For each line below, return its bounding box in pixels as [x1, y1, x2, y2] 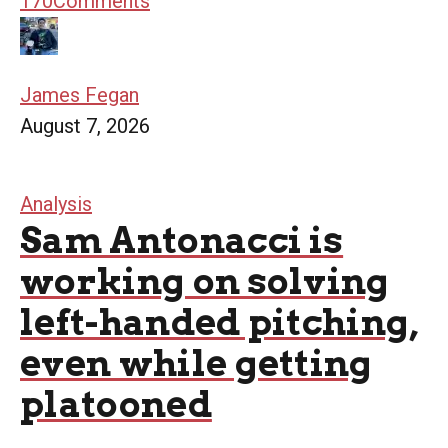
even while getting [20, 340, 373, 385]
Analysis [20, 191, 92, 216]
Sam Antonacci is [20, 217, 344, 262]
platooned [20, 381, 212, 426]
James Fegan [20, 82, 139, 107]
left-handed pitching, [20, 299, 419, 344]
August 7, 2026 [20, 113, 150, 138]
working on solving [20, 258, 390, 303]
